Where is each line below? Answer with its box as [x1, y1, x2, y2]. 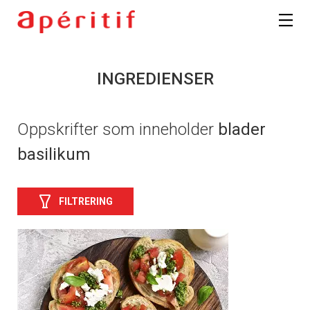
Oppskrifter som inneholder [17, 120, 218, 140]
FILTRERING [59, 195, 113, 207]
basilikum [17, 145, 91, 165]
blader [218, 120, 266, 140]
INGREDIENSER [96, 69, 214, 89]
